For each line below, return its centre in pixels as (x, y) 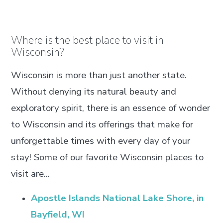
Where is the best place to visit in (88, 41)
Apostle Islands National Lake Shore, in (118, 198)
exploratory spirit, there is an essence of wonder (111, 108)
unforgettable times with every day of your (101, 141)
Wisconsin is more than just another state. (99, 75)
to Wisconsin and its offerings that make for (102, 125)
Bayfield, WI (58, 215)
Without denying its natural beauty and (94, 92)
